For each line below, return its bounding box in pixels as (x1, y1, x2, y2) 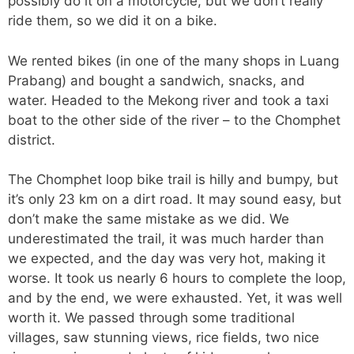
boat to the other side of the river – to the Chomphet (8, 111, 341, 128)
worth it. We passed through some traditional (8, 310, 295, 326)
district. (8, 131, 55, 148)
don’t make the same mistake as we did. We (8, 211, 289, 228)
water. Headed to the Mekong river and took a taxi (8, 92, 329, 108)
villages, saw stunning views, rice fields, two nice (8, 330, 319, 346)
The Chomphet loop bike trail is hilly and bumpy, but (8, 171, 338, 188)
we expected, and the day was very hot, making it (8, 250, 326, 267)
